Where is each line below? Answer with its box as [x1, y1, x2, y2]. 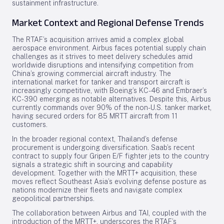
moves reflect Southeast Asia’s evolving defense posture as [12, 177, 206, 185]
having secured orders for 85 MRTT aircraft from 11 [12, 112, 177, 120]
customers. [12, 120, 47, 128]
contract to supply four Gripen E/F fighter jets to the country [12, 152, 209, 160]
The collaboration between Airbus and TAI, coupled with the [12, 209, 206, 217]
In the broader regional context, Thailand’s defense [12, 135, 177, 143]
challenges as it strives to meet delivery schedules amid [12, 52, 192, 60]
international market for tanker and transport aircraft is [12, 78, 190, 86]
